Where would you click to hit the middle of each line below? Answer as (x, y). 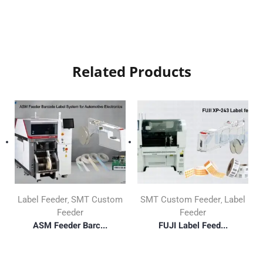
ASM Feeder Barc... (70, 226)
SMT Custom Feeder (181, 200)
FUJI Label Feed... (193, 226)
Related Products (131, 72)
